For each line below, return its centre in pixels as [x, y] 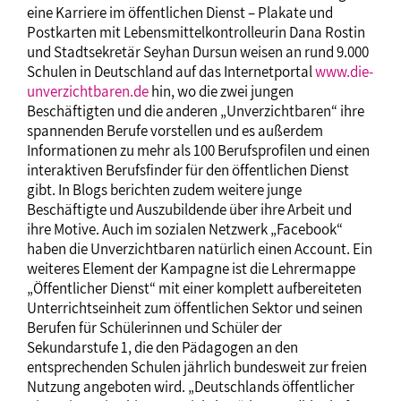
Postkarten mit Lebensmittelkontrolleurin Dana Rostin [196, 33]
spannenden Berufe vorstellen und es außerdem [175, 131]
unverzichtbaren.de [88, 92]
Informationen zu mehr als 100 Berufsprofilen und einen [198, 151]
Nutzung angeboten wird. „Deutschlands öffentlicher [191, 387]
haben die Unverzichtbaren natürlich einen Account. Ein [200, 249]
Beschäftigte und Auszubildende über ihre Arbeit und [189, 210]
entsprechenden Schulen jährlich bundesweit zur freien [197, 367]
